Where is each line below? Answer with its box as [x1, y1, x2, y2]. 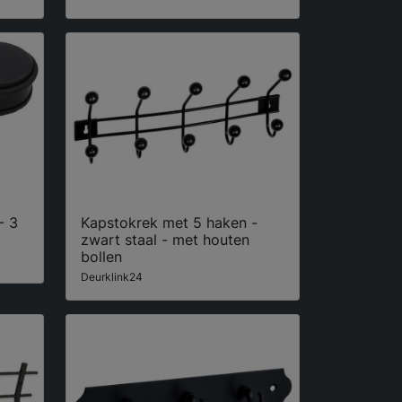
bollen [81, 248, 122, 267]
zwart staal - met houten [81, 231, 249, 249]
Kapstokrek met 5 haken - [81, 214, 258, 232]
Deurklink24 [81, 270, 143, 284]
